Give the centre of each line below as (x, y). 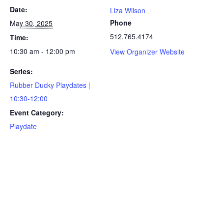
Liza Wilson (128, 11)
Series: (21, 71)
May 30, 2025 (31, 23)
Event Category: (37, 113)
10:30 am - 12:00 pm (42, 51)
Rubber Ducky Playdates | (50, 85)
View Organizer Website (147, 52)
